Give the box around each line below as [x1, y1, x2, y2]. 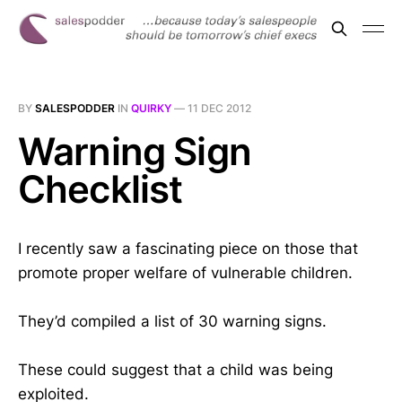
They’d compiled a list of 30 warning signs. [18, 312, 327, 331]
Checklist [18, 166, 183, 212]
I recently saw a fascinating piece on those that [18, 240, 358, 258]
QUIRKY [131, 101, 171, 115]
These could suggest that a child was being [18, 361, 333, 380]
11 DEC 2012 [188, 101, 251, 115]
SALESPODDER [35, 101, 115, 115]
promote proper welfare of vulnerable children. [18, 264, 353, 282]
